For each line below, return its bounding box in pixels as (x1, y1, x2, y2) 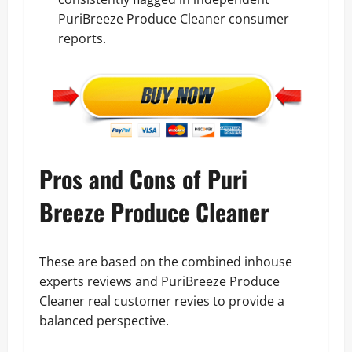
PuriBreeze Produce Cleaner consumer (58, 9, 289, 27)
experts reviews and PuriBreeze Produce (39, 272, 280, 290)
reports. (58, 29, 106, 47)
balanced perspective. (39, 311, 169, 329)
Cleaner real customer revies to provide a (39, 291, 284, 310)
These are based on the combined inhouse (39, 252, 292, 270)
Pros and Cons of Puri (39, 160, 247, 196)
